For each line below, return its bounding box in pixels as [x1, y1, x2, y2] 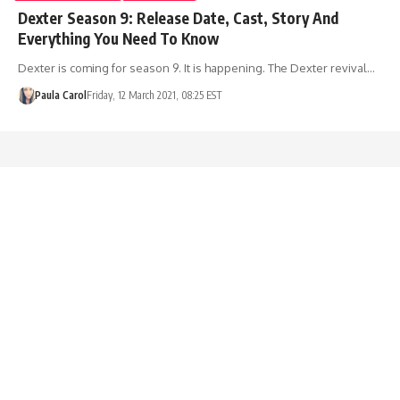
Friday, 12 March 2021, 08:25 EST [86, 87, 222, 102]
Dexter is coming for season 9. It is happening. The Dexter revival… [18, 60, 375, 75]
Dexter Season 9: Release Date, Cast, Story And [18, 7, 338, 28]
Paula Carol [34, 87, 87, 102]
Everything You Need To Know [18, 28, 219, 48]
